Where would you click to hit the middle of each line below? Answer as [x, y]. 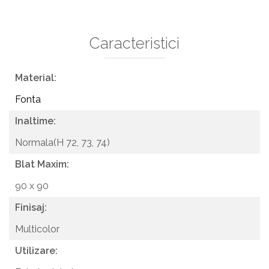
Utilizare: [36, 250]
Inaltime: [35, 121]
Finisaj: [31, 207]
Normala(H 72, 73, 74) [64, 142]
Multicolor [38, 229]
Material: [36, 77]
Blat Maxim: [42, 164]
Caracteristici [134, 43]
